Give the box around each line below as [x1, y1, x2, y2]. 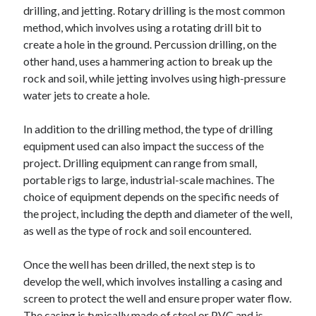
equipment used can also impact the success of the [23, 139, 265, 152]
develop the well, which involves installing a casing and [23, 274, 283, 288]
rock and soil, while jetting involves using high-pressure [23, 71, 286, 85]
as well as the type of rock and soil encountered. [23, 224, 252, 237]
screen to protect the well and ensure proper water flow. [23, 291, 292, 305]
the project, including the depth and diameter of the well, [23, 207, 293, 220]
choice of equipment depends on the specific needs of [23, 190, 280, 203]
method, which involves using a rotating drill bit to [23, 20, 262, 34]
